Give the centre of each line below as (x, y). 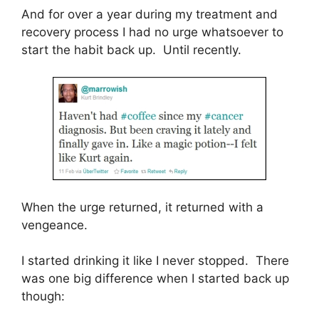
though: (43, 297)
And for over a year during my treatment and (150, 14)
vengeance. (54, 225)
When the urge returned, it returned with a (142, 207)
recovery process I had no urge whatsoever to (152, 32)
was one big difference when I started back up (155, 279)
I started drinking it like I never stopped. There (155, 261)
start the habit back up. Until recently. (131, 49)
